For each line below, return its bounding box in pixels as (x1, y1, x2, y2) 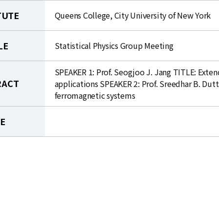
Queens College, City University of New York (54, 9, 211, 21)
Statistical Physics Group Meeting (54, 40, 174, 51)
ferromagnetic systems (54, 89, 135, 101)
